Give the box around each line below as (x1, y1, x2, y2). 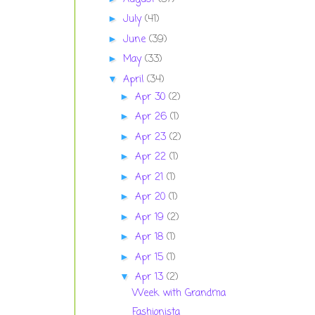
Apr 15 (134, 250, 167, 265)
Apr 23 (134, 129, 169, 145)
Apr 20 (134, 190, 169, 205)
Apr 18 (134, 230, 167, 245)
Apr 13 (134, 270, 167, 285)
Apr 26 (134, 110, 170, 125)
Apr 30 (134, 89, 169, 105)
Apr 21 (134, 169, 167, 185)
